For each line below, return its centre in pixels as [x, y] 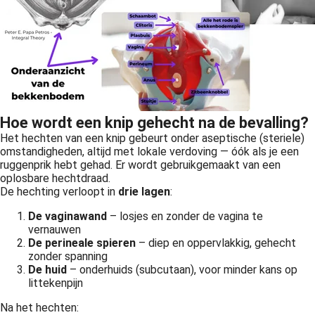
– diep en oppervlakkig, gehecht [216, 243]
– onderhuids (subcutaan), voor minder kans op [182, 270]
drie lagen [144, 192]
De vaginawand [67, 216]
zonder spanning [68, 256]
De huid [47, 270]
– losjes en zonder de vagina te [185, 216]
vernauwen [54, 230]
